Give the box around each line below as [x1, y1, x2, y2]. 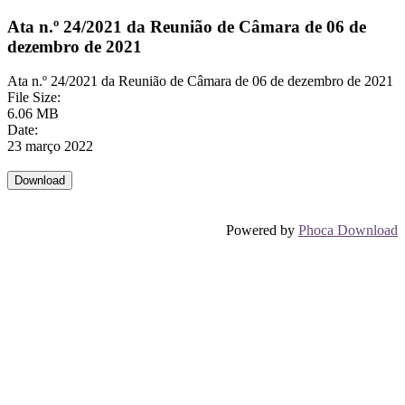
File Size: [7, 89, 61, 106]
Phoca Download [298, 222, 398, 239]
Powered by [226, 222, 298, 239]
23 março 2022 [7, 138, 93, 155]
